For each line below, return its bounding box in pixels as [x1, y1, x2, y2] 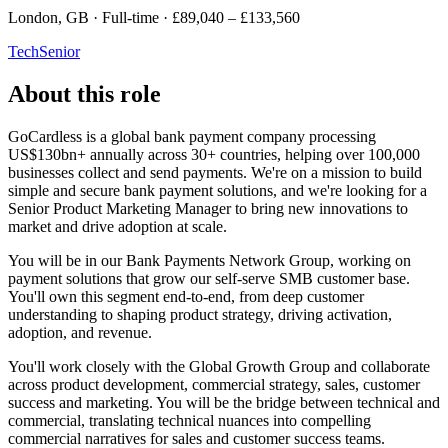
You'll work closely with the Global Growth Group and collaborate [8, 357, 430, 375]
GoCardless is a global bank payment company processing [8, 127, 376, 145]
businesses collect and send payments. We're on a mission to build [8, 163, 422, 181]
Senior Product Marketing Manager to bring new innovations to [8, 199, 408, 217]
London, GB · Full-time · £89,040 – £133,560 [8, 8, 300, 26]
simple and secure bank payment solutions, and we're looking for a [8, 181, 427, 199]
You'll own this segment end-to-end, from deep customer [8, 287, 364, 305]
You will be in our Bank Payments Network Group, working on [8, 251, 411, 269]
